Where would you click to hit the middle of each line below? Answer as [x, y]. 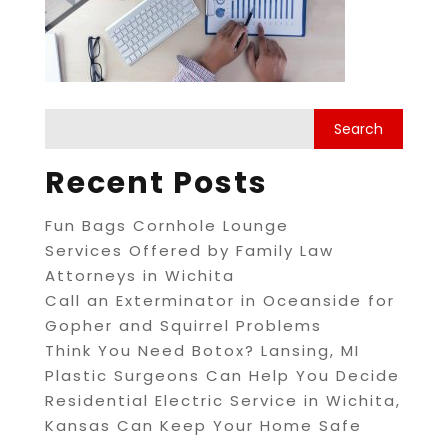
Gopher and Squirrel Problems [183, 325]
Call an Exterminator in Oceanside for [219, 300]
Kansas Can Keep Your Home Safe [203, 425]
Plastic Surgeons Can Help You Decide [222, 375]
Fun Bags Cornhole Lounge [166, 225]
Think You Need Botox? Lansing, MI [202, 350]
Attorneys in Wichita [139, 275]
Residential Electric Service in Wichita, [222, 400]
